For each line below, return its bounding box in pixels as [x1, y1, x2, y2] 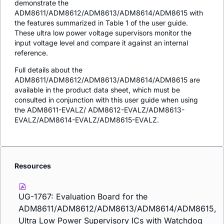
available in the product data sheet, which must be [14, 85, 180, 94]
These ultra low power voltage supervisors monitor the [14, 28, 191, 37]
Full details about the [14, 65, 82, 74]
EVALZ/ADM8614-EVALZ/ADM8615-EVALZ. [14, 115, 159, 124]
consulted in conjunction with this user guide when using [14, 95, 198, 104]
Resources [14, 161, 51, 170]
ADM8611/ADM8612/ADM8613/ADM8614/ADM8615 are [14, 75, 200, 84]
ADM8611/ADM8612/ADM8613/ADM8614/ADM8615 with [14, 8, 203, 17]
